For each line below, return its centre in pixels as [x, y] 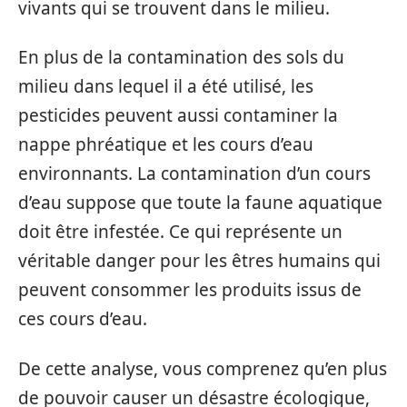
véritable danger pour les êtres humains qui [199, 261]
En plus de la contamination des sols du [181, 58]
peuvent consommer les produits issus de [190, 290]
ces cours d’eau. [83, 319]
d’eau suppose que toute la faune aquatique [200, 203]
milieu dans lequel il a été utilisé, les [166, 87]
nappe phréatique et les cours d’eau [166, 145]
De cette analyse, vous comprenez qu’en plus [203, 368]
